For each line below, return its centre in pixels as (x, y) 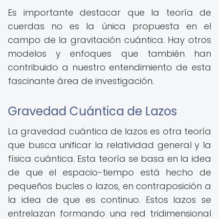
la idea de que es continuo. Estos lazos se (109, 200)
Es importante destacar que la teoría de (109, 12)
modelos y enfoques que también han (109, 54)
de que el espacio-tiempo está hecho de (109, 172)
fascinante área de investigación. (81, 81)
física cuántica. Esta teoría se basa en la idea (109, 159)
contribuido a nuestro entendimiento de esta (109, 67)
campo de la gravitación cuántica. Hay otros (109, 40)
